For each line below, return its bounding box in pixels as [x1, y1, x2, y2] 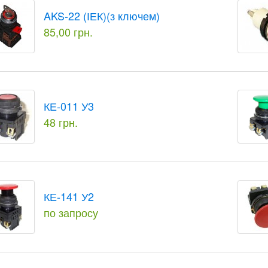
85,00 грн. [44, 24, 93, 39]
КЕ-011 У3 [44, 98, 95, 114]
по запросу [44, 205, 99, 220]
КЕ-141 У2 [44, 188, 95, 204]
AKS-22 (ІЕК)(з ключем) [44, 8, 160, 23]
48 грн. [44, 114, 78, 130]
